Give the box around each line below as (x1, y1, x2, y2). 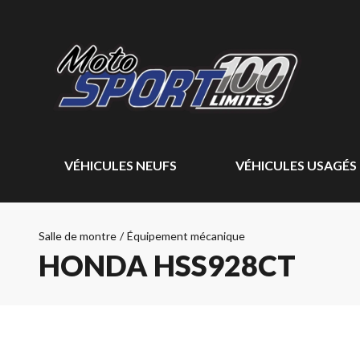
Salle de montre (39, 229, 117, 243)
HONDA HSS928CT (39, 247, 296, 283)
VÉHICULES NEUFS (64, 157, 177, 173)
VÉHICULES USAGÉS (235, 157, 357, 173)
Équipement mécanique (127, 229, 245, 243)
